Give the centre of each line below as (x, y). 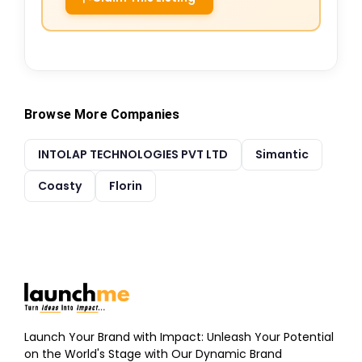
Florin (126, 186)
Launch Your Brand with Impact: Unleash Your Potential (179, 337)
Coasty (60, 186)
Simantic (282, 154)
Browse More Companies (102, 114)
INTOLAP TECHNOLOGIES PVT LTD (133, 154)
